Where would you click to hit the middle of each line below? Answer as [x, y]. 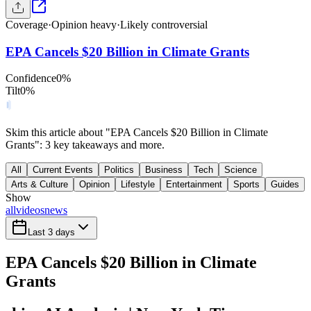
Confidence [31, 78]
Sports [246, 185]
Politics [119, 170]
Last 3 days [51, 233]
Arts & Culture [40, 185]
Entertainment [194, 185]
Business [164, 170]
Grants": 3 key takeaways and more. [85, 145]
